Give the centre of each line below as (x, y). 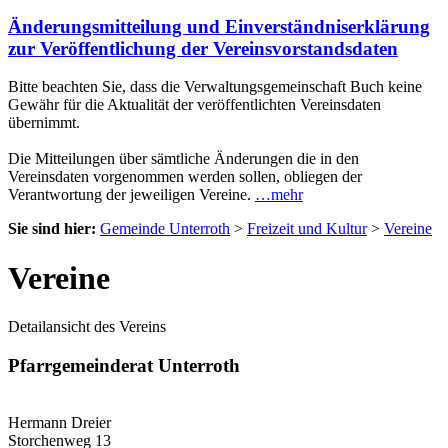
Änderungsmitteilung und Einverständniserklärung (219, 26)
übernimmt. (44, 123)
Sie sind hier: (52, 229)
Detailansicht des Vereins (87, 327)
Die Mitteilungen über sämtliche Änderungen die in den (183, 159)
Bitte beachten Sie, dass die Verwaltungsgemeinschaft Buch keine (215, 87)
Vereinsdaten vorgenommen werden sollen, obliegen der (185, 177)
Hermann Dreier (59, 422)
